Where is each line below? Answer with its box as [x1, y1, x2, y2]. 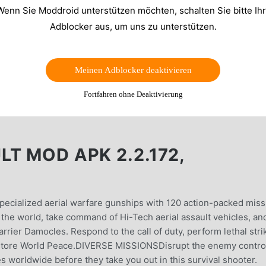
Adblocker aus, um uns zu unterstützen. [49, 21, 217, 33]
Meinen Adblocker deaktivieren [74, 65, 192, 75]
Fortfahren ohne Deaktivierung [83, 90, 183, 99]
